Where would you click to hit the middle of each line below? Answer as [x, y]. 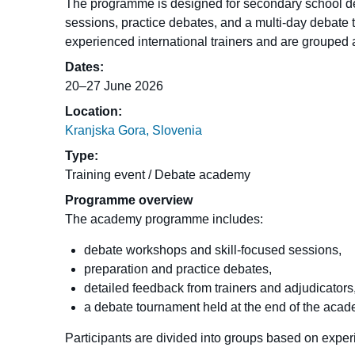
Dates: [85, 67]
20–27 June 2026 [115, 86]
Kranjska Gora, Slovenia [134, 131]
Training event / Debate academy [158, 175]
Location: [94, 112]
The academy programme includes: [164, 219]
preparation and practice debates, [178, 269]
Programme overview [129, 200]
